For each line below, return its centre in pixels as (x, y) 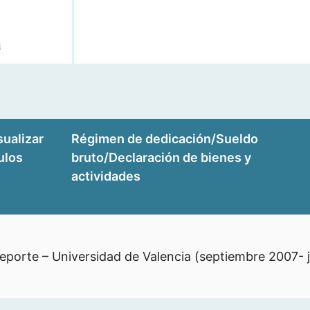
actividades (106, 176)
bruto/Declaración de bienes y (162, 157)
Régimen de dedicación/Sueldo (165, 138)
